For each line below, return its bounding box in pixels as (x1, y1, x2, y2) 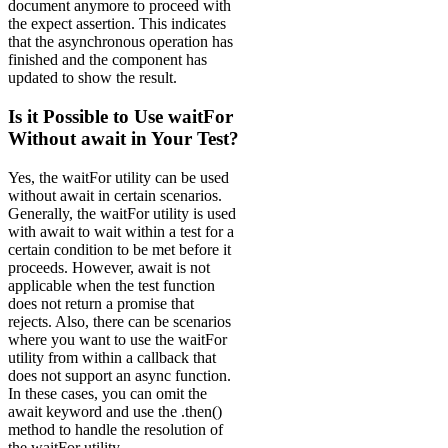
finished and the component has (8, 51, 207, 69)
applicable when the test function (8, 276, 215, 294)
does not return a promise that (8, 294, 194, 312)
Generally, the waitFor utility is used (8, 204, 236, 222)
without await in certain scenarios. (8, 186, 222, 204)
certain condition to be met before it (8, 240, 231, 258)
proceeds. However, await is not (8, 258, 210, 276)
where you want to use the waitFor (8, 330, 227, 348)
